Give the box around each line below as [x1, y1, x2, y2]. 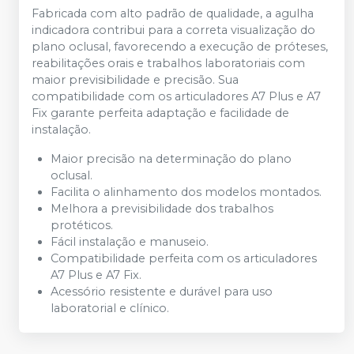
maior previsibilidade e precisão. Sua [32, 73, 239, 87]
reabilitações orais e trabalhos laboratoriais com [32, 56, 305, 70]
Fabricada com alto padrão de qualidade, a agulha [32, 6, 314, 21]
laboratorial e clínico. [51, 301, 169, 315]
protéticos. [51, 218, 113, 232]
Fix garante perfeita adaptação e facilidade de [32, 106, 289, 120]
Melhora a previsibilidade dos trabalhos [51, 201, 273, 216]
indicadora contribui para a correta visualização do [32, 23, 315, 37]
